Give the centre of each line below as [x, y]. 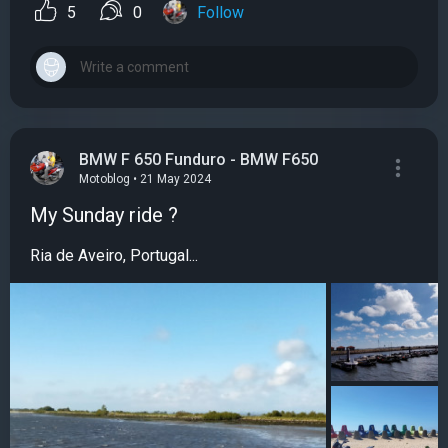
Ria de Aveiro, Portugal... [114, 256]
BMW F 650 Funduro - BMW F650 [198, 159]
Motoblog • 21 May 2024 [145, 179]
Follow [220, 13]
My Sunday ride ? [104, 215]
